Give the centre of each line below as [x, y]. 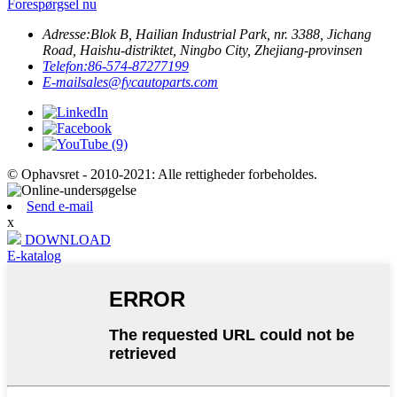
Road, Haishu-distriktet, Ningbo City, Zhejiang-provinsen [202, 51]
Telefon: [65, 66]
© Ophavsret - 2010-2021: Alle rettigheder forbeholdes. [162, 175]
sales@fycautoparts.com [149, 82]
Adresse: [66, 35]
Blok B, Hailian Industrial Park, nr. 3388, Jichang [231, 35]
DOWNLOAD [68, 240]
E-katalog [34, 256]
